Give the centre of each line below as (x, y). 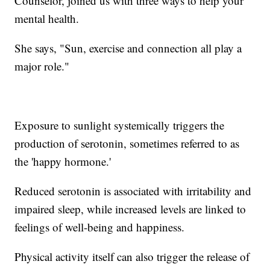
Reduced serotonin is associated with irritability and (133, 191)
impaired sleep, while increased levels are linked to (130, 209)
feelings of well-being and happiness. (100, 227)
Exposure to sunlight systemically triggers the (120, 125)
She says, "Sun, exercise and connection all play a (128, 48)
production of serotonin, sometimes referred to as (127, 143)
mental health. (47, 19)
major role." (42, 66)
